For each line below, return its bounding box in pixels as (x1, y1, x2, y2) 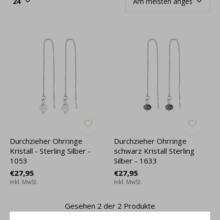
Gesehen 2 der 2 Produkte (65, 200, 155, 211)
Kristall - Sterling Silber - (10, 145, 91, 156)
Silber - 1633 (113, 155, 157, 165)
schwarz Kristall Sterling (113, 145, 194, 156)
